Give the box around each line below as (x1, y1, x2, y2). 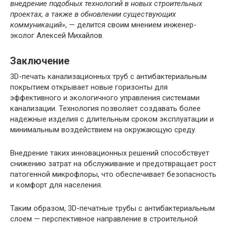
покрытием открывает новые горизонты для (10, 82, 168, 92)
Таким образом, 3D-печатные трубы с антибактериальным (10, 203, 215, 213)
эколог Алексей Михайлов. (10, 30, 104, 40)
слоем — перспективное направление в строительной (10, 214, 198, 223)
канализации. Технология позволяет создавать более (10, 103, 201, 113)
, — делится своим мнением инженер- (65, 20, 197, 29)
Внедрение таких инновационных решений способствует (10, 148, 209, 158)
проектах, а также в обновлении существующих (10, 9, 176, 19)
